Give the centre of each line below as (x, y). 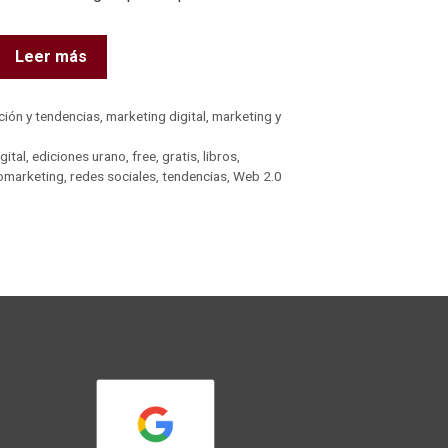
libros (220, 155)
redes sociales (113, 175)
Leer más (51, 56)
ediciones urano (79, 155)
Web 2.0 (257, 175)
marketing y (247, 115)
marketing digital (156, 115)
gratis (180, 155)
